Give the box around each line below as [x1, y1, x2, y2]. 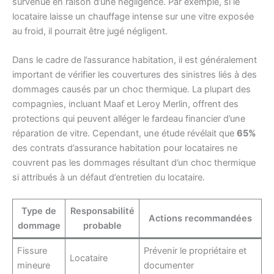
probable [83, 220, 122, 232]
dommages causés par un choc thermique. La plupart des [12, 83, 251, 95]
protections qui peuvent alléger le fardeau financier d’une [12, 113, 245, 124]
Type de [21, 206, 56, 217]
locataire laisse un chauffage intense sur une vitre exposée [12, 10, 254, 22]
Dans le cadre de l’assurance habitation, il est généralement [12, 54, 257, 65]
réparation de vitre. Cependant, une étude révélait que [12, 127, 237, 139]
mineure [17, 260, 51, 272]
